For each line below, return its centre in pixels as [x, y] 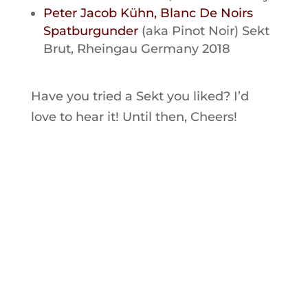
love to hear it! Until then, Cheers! [134, 117]
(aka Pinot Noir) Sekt [203, 31]
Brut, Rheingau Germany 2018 [136, 49]
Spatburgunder [90, 31]
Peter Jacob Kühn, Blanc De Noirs [148, 13]
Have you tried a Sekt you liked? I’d [140, 97]
